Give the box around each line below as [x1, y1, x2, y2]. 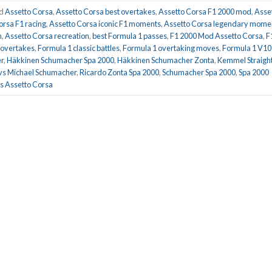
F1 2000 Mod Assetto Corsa [170, 30, 263, 41]
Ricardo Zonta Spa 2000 [80, 67, 159, 77]
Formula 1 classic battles [38, 42, 120, 53]
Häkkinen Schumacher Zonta [117, 55, 214, 65]
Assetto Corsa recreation [5, 30, 89, 41]
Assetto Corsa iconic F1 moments [49, 18, 161, 29]
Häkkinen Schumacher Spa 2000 [7, 55, 114, 65]
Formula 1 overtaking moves [123, 42, 219, 53]
